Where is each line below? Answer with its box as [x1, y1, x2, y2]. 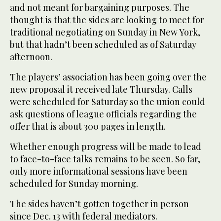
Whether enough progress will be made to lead [10, 141, 201, 153]
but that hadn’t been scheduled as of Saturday [10, 38, 196, 51]
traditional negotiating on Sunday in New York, [10, 26, 200, 38]
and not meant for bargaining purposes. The [10, 1, 189, 14]
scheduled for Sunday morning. [10, 178, 138, 190]
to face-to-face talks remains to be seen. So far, [10, 153, 200, 165]
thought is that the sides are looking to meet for [10, 14, 204, 26]
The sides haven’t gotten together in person [10, 198, 189, 210]
